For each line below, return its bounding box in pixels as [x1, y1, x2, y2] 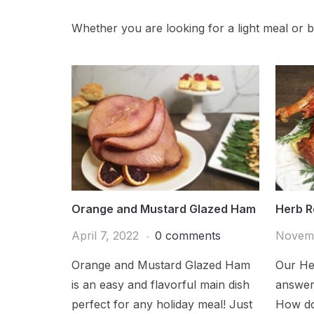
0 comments [155, 228, 221, 243]
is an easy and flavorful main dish [71, 277, 250, 292]
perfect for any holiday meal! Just [71, 296, 252, 311]
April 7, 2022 [71, 228, 139, 243]
